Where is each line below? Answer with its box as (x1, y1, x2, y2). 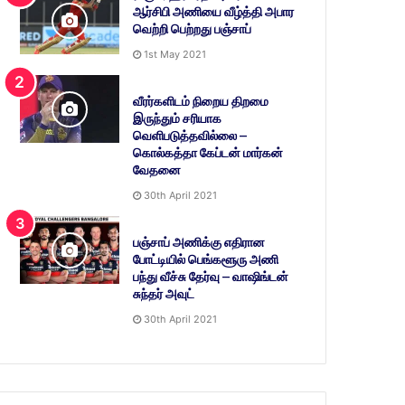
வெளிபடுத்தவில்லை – (133, 127, 248, 145)
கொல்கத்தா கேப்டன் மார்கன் (133, 145, 284, 162)
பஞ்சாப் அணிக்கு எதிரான (133, 234, 266, 251)
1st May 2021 (144, 48, 207, 61)
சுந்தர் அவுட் (133, 286, 195, 303)
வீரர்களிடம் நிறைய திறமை (133, 93, 269, 110)
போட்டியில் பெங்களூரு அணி (133, 251, 279, 268)
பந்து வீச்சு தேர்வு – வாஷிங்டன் (133, 268, 289, 286)
